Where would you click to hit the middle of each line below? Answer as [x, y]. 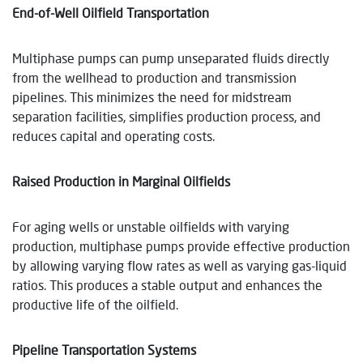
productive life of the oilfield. [95, 304]
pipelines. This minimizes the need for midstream [152, 96]
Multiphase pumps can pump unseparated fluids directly [171, 58]
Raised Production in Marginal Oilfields [121, 181]
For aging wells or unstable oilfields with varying [151, 226]
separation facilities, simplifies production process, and [167, 116]
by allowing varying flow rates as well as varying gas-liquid [179, 265]
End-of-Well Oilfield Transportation [111, 12]
